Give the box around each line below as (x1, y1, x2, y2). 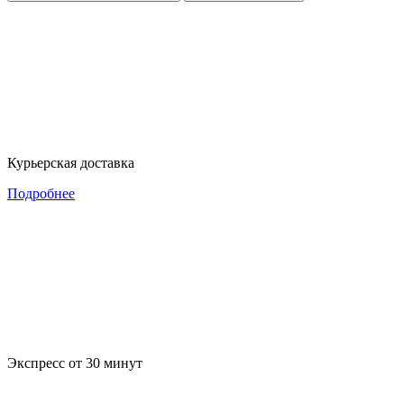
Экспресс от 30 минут (7, 354, 142, 371)
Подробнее (7, 185, 75, 201)
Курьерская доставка (7, 154, 134, 170)
